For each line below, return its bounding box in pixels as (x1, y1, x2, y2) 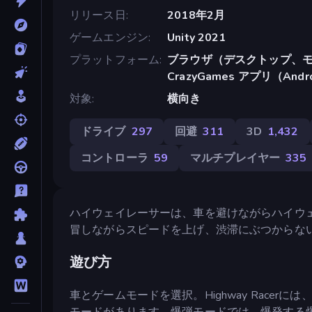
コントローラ (81, 150, 148, 166)
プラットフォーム (70, 52, 160, 68)
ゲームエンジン (70, 29, 148, 45)
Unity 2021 (167, 29, 226, 45)
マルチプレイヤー (190, 150, 281, 166)
